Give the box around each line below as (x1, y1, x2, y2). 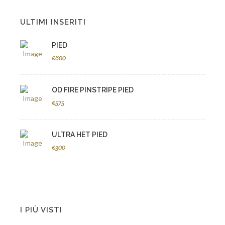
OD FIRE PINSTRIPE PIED (52, 86, 134, 94)
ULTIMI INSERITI (20, 18, 86, 27)
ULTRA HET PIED (52, 131, 107, 139)
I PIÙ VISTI (20, 205, 62, 214)
